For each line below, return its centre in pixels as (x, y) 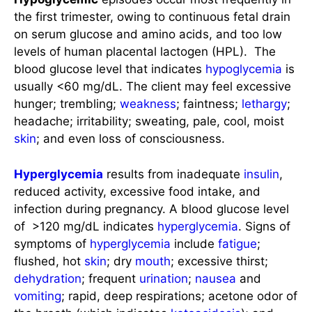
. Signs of (264, 226)
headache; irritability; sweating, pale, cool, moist (149, 122)
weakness (148, 104)
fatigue (237, 243)
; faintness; (209, 104)
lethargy (264, 104)
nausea (216, 278)
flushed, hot (49, 261)
